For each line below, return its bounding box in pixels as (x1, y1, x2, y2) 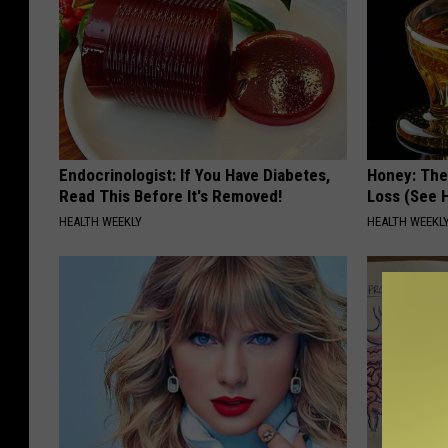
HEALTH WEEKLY (59, 214, 142, 230)
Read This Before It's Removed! (59, 186, 282, 207)
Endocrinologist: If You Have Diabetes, (59, 165, 330, 186)
